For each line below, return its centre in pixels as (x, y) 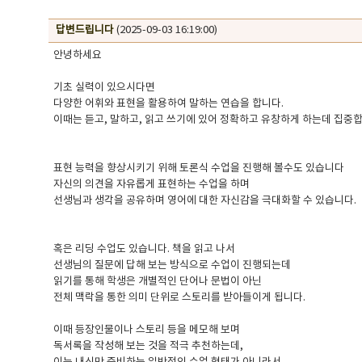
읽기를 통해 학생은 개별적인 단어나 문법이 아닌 (159, 282)
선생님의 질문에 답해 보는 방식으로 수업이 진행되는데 (174, 265)
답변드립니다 (85, 30)
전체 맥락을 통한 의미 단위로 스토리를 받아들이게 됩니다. (181, 298)
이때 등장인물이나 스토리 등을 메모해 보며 (148, 330)
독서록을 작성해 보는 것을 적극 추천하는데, (150, 346)
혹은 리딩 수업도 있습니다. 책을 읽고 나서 (146, 249)
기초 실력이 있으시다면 (105, 88)
